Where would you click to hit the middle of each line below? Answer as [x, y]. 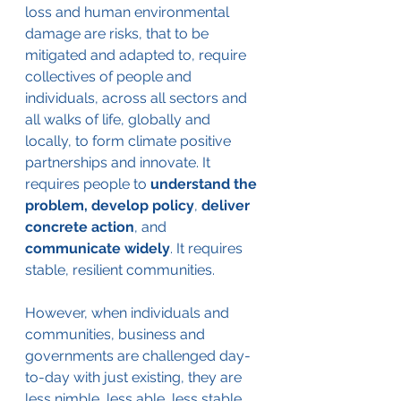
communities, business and [117, 334]
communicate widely [98, 248]
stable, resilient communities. [120, 269]
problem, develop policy [110, 205]
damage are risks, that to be [119, 33]
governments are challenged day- [138, 355]
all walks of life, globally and [119, 119]
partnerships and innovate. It [119, 162]
